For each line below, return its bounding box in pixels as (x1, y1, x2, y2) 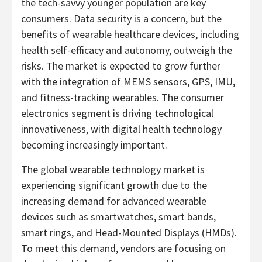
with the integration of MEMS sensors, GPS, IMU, (21, 74, 235, 88)
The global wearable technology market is (21, 162, 205, 176)
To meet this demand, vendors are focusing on (21, 241, 226, 255)
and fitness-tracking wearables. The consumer (21, 90, 224, 104)
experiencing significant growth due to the (21, 178, 207, 192)
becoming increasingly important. (21, 137, 170, 151)
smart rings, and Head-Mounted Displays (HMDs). (21, 225, 237, 239)
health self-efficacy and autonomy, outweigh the (21, 43, 232, 57)
